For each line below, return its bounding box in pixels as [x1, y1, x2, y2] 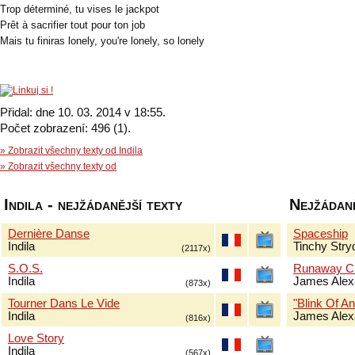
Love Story [8, 332, 64, 345]
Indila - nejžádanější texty [4, 196, 182, 213]
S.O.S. [8, 262, 43, 275]
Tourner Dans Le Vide [8, 297, 120, 310]
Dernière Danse [8, 227, 90, 240]
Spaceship [293, 227, 348, 240]
